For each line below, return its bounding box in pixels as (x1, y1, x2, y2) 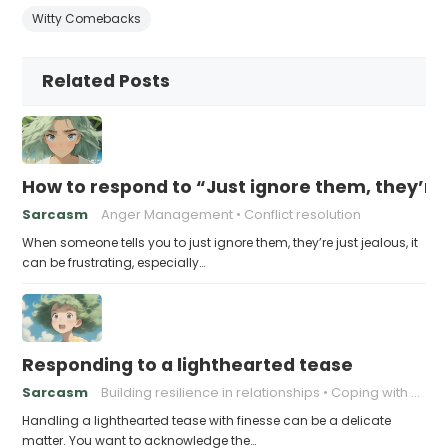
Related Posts (42, 68, 171, 93)
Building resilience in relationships (101, 382, 321, 402)
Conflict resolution (244, 204, 362, 224)
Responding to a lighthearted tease (22, 352, 354, 377)
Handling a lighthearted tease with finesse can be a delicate (22, 411, 392, 429)
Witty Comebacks (32, 9, 142, 27)
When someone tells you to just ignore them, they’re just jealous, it (22, 233, 419, 251)
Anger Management (101, 204, 234, 224)
